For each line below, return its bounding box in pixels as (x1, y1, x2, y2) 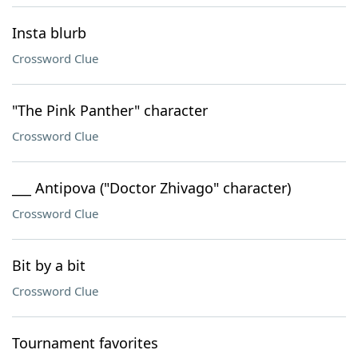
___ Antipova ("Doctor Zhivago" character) (12, 178, 291, 197)
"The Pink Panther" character (12, 101, 208, 120)
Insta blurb (12, 23, 86, 42)
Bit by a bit (12, 256, 86, 275)
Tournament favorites (12, 333, 158, 352)
